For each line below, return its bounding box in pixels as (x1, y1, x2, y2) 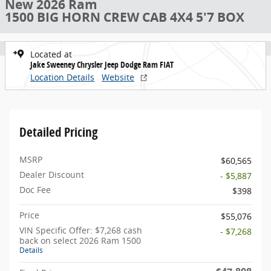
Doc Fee (19, 184, 51, 195)
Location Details (30, 71, 94, 83)
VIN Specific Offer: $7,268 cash (19, 224, 142, 236)
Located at (30, 48, 72, 60)
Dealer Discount (19, 169, 84, 180)
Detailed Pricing (19, 123, 98, 140)
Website (102, 71, 134, 83)
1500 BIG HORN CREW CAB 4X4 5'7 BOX (5, 8, 244, 26)
